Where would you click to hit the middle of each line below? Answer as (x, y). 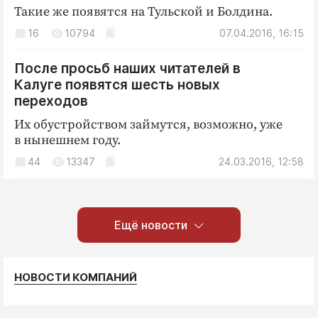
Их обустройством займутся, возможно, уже (148, 125)
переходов (51, 101)
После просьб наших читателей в (127, 68)
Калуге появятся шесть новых (117, 85)
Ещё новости (150, 225)
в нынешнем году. (67, 140)
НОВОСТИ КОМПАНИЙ (76, 277)
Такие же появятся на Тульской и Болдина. (143, 12)
